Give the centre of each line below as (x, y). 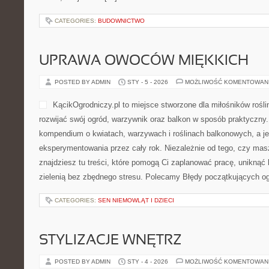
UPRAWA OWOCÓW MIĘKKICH (144, 61)
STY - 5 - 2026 (148, 82)
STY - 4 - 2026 (148, 261)
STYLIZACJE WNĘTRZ (110, 241)
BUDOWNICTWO (121, 21)
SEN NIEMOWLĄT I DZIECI (136, 200)
